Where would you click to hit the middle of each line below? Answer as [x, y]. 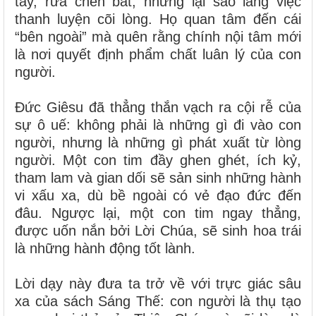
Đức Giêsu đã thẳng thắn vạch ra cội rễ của [158, 107]
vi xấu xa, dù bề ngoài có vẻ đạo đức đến [158, 195]
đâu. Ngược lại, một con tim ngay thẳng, [158, 213]
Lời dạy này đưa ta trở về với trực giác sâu [158, 283]
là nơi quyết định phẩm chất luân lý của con [158, 54]
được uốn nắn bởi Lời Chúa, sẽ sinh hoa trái [158, 230]
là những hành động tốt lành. [105, 248]
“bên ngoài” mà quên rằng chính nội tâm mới [158, 36]
